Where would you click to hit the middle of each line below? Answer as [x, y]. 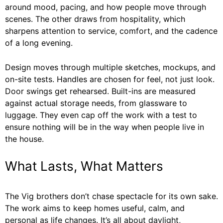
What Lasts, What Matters [84, 166]
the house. [24, 139]
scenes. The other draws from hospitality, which [95, 19]
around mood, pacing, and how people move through [106, 7]
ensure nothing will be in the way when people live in [105, 127]
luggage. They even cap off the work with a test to [101, 115]
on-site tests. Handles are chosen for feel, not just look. [110, 79]
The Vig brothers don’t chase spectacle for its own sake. [111, 196]
